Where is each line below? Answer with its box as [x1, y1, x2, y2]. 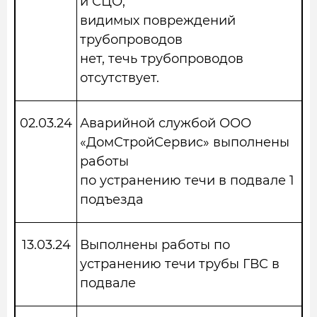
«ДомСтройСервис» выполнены [80, 134, 289, 150]
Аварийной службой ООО [80, 115, 251, 131]
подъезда [80, 192, 144, 207]
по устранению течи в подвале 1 [80, 173, 294, 188]
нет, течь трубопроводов [80, 51, 243, 67]
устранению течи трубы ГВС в [80, 256, 279, 272]
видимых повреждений [80, 13, 236, 28]
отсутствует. [80, 70, 159, 86]
